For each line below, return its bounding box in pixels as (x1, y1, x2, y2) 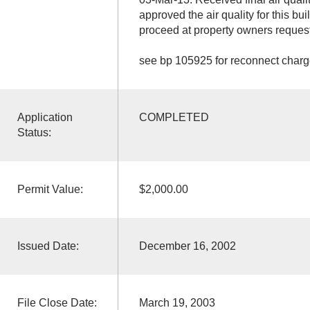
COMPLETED (138, 111, 209, 123)
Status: (17, 126, 51, 138)
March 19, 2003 (138, 296, 215, 309)
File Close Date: (17, 296, 97, 309)
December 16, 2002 (138, 239, 236, 252)
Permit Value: (17, 183, 83, 195)
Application (17, 111, 73, 123)
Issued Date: (17, 239, 79, 252)
